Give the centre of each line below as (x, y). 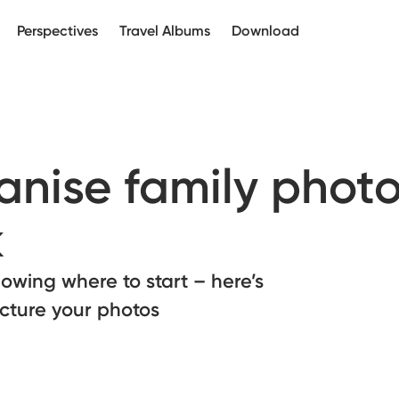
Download (265, 31)
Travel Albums (165, 31)
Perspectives (57, 31)
